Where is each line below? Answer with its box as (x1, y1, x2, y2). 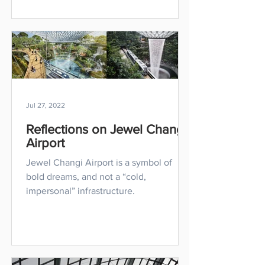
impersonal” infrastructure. (26, 186, 135, 196)
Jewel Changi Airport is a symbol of (26, 157, 172, 167)
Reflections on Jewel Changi (26, 122, 187, 136)
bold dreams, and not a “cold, (26, 172, 146, 182)
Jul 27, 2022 (26, 101, 65, 109)
